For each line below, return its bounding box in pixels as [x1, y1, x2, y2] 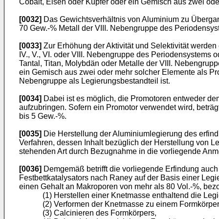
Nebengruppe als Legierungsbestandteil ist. [19, 77, 170, 86]
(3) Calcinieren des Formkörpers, [43, 209, 156, 218]
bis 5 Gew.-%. [19, 112, 66, 121]
